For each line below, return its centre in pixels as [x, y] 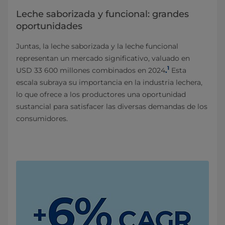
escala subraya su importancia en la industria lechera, [109, 82]
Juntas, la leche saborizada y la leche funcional [97, 46]
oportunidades [49, 26]
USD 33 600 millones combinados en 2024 [91, 70]
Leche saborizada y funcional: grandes [102, 14]
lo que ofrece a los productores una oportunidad [101, 94]
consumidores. [43, 118]
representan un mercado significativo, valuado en [103, 58]
